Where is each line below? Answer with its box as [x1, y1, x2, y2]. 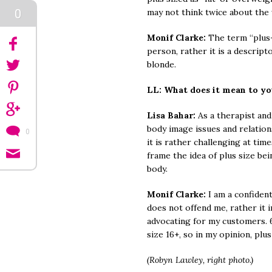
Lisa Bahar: [147, 110, 198, 121]
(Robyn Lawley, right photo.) [147, 254, 253, 265]
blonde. [147, 59, 176, 70]
